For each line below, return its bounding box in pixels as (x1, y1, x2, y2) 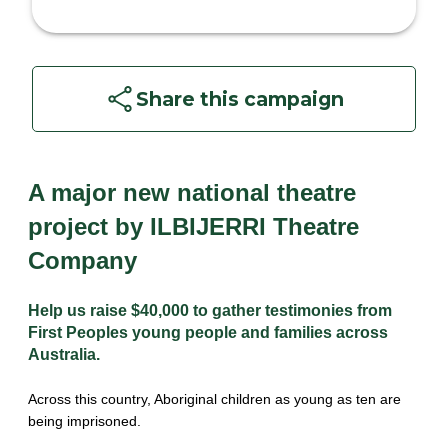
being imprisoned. (28, 412, 141, 429)
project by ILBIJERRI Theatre (28, 212, 359, 240)
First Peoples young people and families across (28, 323, 388, 341)
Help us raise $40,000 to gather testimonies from (28, 301, 392, 319)
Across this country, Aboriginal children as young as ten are (28, 390, 401, 407)
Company (28, 246, 137, 274)
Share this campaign (136, 86, 344, 111)
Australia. (28, 345, 100, 363)
